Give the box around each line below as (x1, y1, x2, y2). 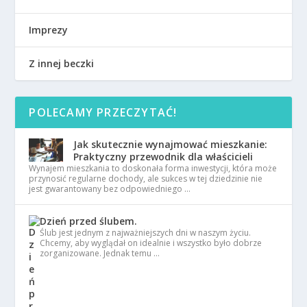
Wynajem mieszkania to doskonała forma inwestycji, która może (29, 162, 278, 175)
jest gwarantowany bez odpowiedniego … (29, 183, 191, 195)
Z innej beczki (29, 57, 95, 71)
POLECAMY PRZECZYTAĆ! (29, 105, 177, 121)
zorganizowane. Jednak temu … (40, 247, 160, 260)
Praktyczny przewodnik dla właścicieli (73, 150, 254, 164)
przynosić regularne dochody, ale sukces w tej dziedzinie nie (29, 173, 263, 185)
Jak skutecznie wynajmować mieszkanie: (73, 138, 268, 151)
